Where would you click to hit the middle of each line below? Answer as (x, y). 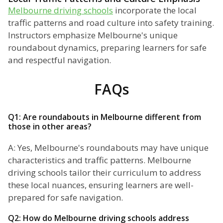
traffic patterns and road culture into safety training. (111, 23)
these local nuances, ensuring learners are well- (101, 185)
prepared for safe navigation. (65, 198)
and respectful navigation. (59, 60)
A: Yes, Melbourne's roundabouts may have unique (108, 148)
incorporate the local (155, 10)
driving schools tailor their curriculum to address (105, 173)
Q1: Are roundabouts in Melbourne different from (105, 117)
